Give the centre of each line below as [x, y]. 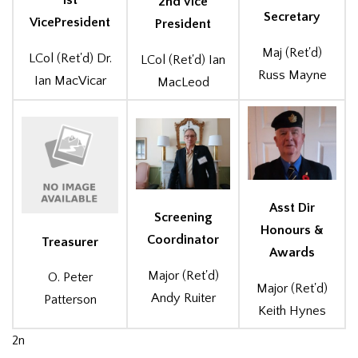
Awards [292, 253]
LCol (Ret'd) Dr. [70, 58]
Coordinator [183, 240]
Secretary [292, 17]
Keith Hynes [292, 310]
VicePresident [70, 23]
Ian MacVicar [70, 80]
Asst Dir [292, 208]
